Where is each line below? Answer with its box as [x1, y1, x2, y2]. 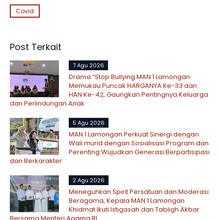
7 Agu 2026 [73, 61, 104, 70]
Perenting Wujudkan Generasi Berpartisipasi [69, 147, 210, 157]
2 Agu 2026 [73, 176, 105, 185]
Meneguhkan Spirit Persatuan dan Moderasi [69, 187, 209, 197]
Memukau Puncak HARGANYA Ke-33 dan [69, 81, 197, 91]
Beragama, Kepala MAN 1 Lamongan [69, 196, 185, 206]
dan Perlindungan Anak [10, 99, 84, 109]
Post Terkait [10, 41, 61, 54]
